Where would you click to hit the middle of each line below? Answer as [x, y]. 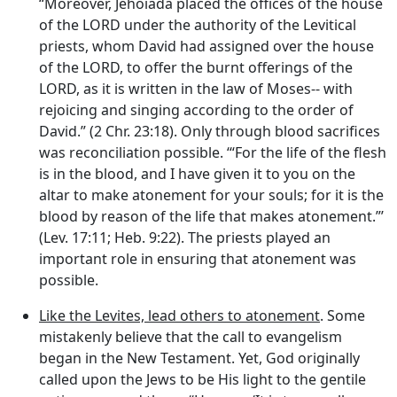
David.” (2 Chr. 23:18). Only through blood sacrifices [210, 131]
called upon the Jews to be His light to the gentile [202, 379]
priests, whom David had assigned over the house [206, 46]
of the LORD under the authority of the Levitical [198, 24]
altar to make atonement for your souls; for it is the [211, 195]
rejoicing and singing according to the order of [196, 109]
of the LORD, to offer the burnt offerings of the [196, 67]
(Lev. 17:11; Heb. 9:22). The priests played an [185, 237]
